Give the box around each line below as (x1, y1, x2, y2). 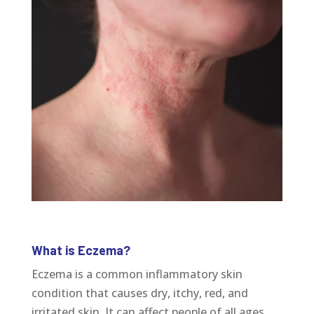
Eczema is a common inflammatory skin (31, 266, 243, 282)
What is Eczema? (31, 243, 130, 259)
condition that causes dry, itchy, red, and (31, 285, 248, 301)
